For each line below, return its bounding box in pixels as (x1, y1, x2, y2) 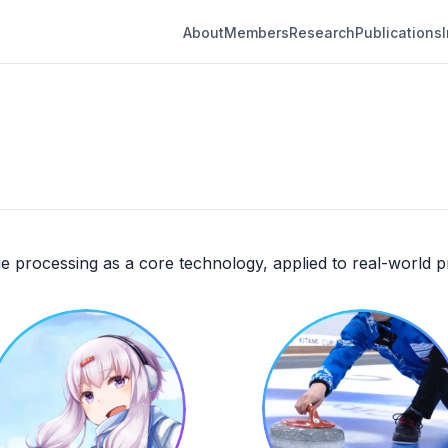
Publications (355, 23, 442, 41)
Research (289, 23, 355, 41)
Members (224, 23, 289, 41)
